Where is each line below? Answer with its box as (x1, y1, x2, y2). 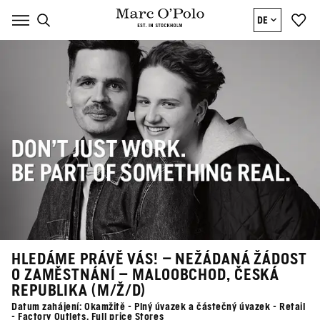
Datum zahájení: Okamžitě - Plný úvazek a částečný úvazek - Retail (11, 301, 306, 312)
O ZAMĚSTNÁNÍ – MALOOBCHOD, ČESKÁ (11, 265, 280, 284)
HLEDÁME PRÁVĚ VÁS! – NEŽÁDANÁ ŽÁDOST (11, 249, 306, 268)
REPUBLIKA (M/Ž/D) (11, 281, 146, 299)
